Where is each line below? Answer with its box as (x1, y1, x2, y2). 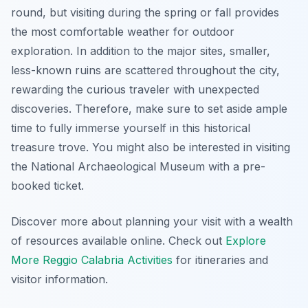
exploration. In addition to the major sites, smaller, (11, 44, 270, 58)
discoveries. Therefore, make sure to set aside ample (11, 102, 287, 116)
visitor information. (11, 272, 108, 287)
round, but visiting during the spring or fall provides (11, 5, 279, 20)
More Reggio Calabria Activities (11, 253, 173, 267)
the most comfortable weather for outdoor (11, 25, 234, 39)
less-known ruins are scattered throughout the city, (11, 63, 280, 78)
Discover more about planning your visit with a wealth (11, 214, 293, 229)
